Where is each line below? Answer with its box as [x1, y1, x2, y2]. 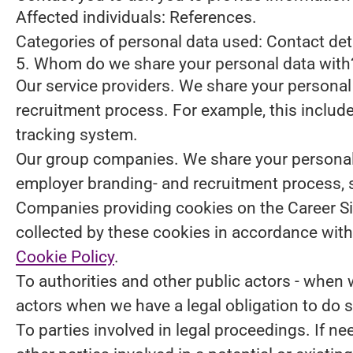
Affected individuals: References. [16, 8, 257, 27]
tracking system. [16, 125, 138, 144]
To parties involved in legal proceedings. [16, 321, 310, 340]
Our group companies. [16, 150, 179, 169]
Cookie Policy [16, 247, 114, 266]
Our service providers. [16, 76, 175, 95]
